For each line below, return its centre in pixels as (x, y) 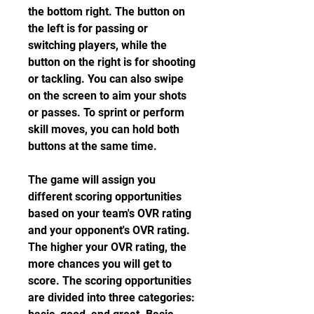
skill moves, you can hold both (104, 129)
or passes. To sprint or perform (106, 112)
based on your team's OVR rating (110, 213)
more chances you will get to (100, 264)
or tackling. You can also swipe (106, 79)
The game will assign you (92, 180)
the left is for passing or (88, 28)
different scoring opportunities (105, 197)
